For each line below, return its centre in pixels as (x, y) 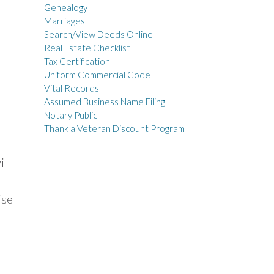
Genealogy (65, 7)
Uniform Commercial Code (97, 75)
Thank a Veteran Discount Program (114, 128)
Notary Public (70, 115)
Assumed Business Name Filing (104, 102)
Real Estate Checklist (87, 48)
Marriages (64, 21)
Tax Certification (77, 61)
